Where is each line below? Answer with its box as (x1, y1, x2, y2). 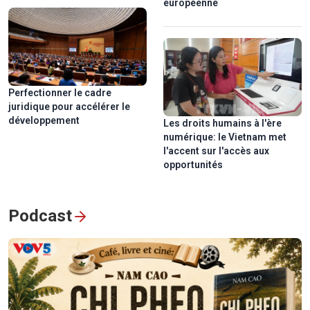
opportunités (163, 158, 223, 170)
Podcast (8, 206, 72, 226)
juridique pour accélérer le (8, 100, 130, 112)
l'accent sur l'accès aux (163, 145, 269, 156)
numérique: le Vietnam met (163, 131, 286, 143)
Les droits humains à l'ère (163, 117, 282, 129)
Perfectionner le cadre (8, 86, 111, 98)
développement (8, 114, 80, 126)
